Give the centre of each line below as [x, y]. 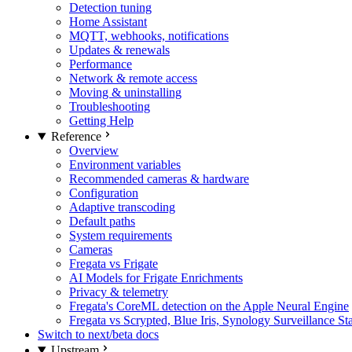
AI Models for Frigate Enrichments [156, 278]
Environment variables [125, 165]
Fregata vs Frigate [114, 264]
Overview [94, 150]
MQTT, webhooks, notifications [149, 36]
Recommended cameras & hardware [159, 179]
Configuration [104, 193]
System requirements [121, 235]
